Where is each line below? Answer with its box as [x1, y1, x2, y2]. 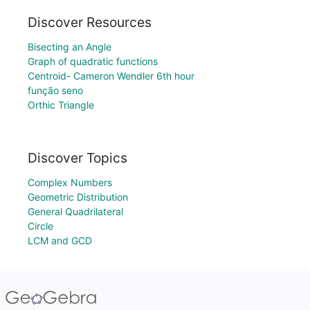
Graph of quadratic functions [28, 55, 158, 68]
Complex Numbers [28, 176, 112, 188]
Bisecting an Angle [28, 41, 111, 53]
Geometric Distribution [28, 191, 128, 203]
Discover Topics [28, 149, 127, 166]
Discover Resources [28, 14, 152, 31]
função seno [28, 84, 83, 97]
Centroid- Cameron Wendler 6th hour [28, 70, 194, 82]
